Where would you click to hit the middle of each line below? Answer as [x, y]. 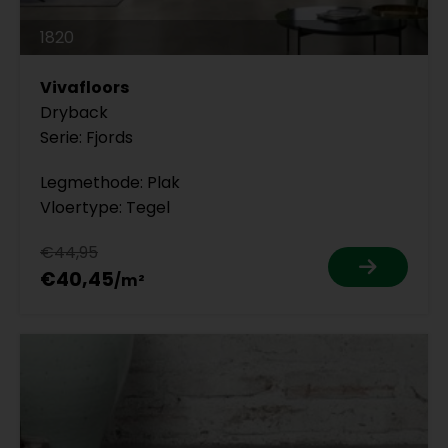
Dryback [74, 112]
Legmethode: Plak [110, 182]
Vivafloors [84, 87]
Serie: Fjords [86, 137]
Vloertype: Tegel [105, 207]
